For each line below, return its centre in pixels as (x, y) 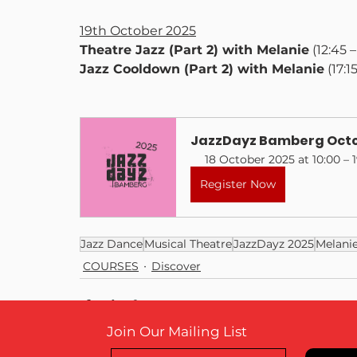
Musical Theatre (188, 244)
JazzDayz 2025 (274, 244)
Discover (176, 266)
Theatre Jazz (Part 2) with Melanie (194, 50)
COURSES (111, 266)
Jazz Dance (112, 244)
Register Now (238, 184)
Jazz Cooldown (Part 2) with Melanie (202, 69)
